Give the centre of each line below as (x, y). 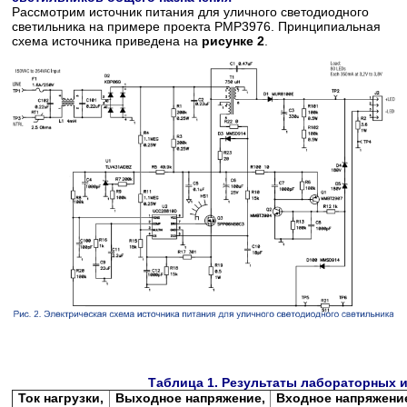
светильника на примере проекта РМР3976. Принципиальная (197, 26)
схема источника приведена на (107, 40)
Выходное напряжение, (190, 397)
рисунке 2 (233, 40)
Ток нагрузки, (61, 397)
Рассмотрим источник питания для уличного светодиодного (191, 11)
